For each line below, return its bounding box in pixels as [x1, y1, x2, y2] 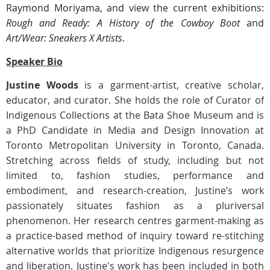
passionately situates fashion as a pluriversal [6, 198, 264, 212]
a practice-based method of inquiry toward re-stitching [6, 228, 264, 242]
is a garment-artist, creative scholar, [78, 78, 265, 92]
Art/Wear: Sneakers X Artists [6, 31, 122, 45]
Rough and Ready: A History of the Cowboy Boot [6, 16, 240, 30]
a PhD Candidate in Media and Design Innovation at [6, 123, 264, 137]
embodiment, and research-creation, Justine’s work [6, 183, 264, 197]
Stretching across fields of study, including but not [6, 153, 264, 167]
